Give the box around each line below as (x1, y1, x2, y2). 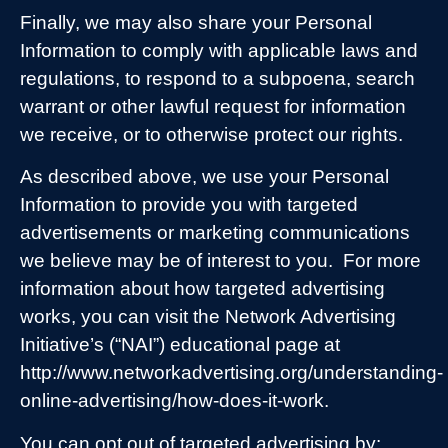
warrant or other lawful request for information (20, 96, 406, 118)
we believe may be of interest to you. (20, 250, 333, 272)
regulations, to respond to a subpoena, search (20, 68, 415, 90)
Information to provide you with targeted (20, 194, 358, 216)
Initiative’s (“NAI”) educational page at (20, 334, 340, 356)
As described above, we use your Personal (20, 166, 389, 188)
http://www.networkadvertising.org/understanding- (20, 362, 443, 384)
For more (343, 250, 421, 272)
